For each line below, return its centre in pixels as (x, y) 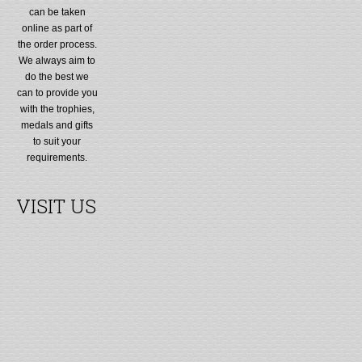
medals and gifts (57, 125)
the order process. (57, 44)
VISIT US (56, 206)
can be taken (57, 12)
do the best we (57, 76)
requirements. (57, 157)
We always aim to (57, 60)
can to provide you (57, 93)
